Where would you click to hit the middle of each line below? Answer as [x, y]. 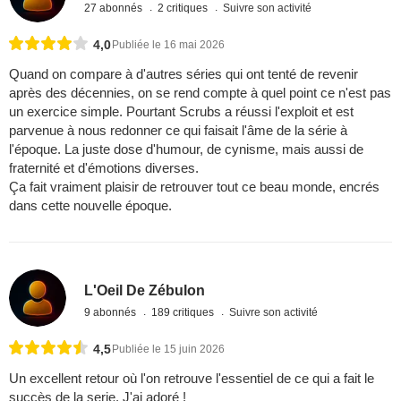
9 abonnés [112, 312]
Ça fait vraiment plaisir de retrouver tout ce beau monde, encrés [194, 187]
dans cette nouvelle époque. [90, 206]
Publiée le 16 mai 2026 [168, 45]
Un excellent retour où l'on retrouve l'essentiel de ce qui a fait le [192, 379]
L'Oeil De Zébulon [145, 290]
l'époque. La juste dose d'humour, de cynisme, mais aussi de [186, 149]
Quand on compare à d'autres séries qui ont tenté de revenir [183, 74]
